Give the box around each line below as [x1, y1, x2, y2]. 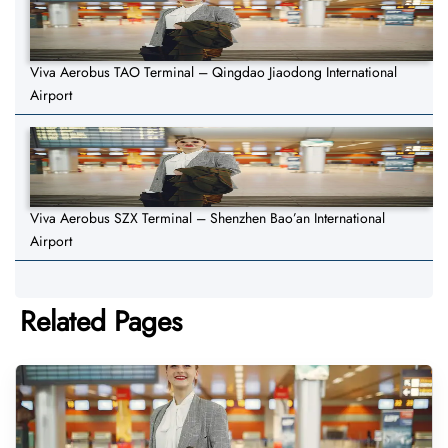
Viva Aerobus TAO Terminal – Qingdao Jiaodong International [30, 62, 397, 83]
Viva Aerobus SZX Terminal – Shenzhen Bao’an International [30, 208, 385, 229]
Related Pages [20, 301, 182, 343]
